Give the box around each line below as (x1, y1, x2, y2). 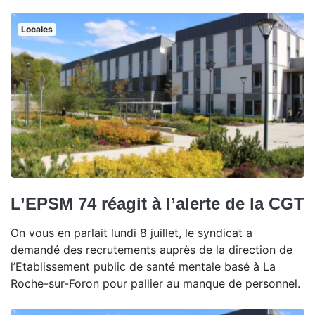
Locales (20, 23, 53, 34)
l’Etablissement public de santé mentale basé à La (11, 259, 276, 274)
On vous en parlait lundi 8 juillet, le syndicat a (11, 226, 252, 240)
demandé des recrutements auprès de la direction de (11, 243, 292, 257)
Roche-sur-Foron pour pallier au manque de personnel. (11, 276, 300, 290)
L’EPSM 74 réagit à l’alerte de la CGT (11, 194, 304, 213)
